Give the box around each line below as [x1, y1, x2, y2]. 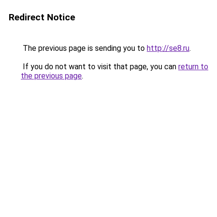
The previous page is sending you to [21, 44, 147, 53]
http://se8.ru [147, 44, 189, 53]
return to [178, 62, 208, 71]
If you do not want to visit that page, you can [21, 62, 178, 71]
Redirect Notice [9, 12, 75, 23]
